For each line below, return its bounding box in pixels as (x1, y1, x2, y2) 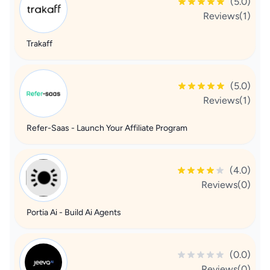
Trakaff (27, 39, 52, 49)
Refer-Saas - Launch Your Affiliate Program (27, 123, 187, 133)
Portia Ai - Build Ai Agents (27, 207, 121, 218)
